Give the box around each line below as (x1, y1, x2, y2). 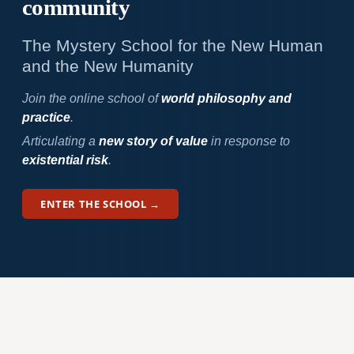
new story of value (98, 134, 208, 148)
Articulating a (21, 134, 99, 148)
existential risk (21, 153, 108, 167)
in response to (207, 134, 290, 148)
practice (21, 110, 70, 124)
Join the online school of (21, 91, 161, 105)
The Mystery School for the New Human (21, 36, 323, 55)
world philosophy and (160, 91, 292, 105)
